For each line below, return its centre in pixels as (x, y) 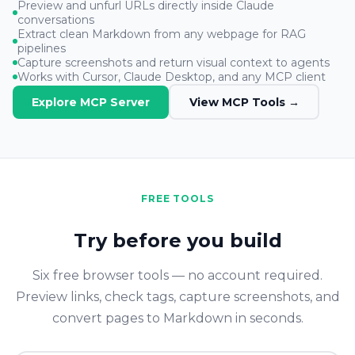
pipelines (42, 49)
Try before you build (177, 241)
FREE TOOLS (177, 199)
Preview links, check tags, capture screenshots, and (177, 297)
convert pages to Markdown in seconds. (177, 319)
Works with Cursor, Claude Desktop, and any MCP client (172, 77)
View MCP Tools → (244, 102)
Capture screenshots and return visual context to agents (174, 63)
